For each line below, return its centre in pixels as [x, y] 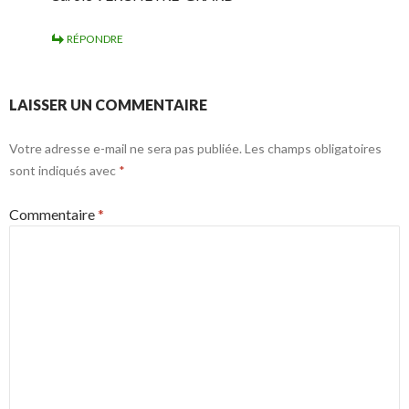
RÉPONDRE [95, 39]
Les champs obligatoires [313, 148]
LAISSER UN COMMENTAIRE [108, 105]
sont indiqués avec [64, 170]
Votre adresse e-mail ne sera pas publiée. [126, 148]
